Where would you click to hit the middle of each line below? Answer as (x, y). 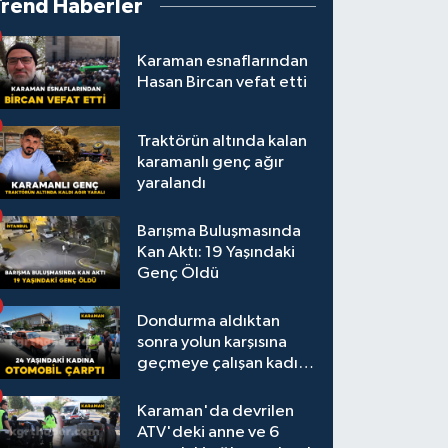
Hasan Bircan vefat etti (222, 83)
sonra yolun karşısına (212, 343)
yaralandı (172, 183)
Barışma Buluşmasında (219, 231)
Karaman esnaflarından (223, 62)
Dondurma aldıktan (209, 322)
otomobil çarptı (196, 385)
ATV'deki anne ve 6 (208, 433)
